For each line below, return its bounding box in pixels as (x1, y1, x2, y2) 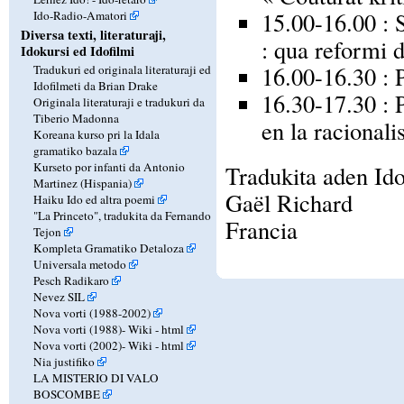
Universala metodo (32, 255, 126, 272)
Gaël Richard (225, 186, 353, 218)
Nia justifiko (32, 353, 95, 370)
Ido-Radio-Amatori (32, 6, 127, 23)
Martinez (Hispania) (32, 174, 132, 191)
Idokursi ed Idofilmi (20, 41, 134, 60)
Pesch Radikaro (32, 271, 109, 289)
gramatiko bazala (32, 142, 117, 159)
